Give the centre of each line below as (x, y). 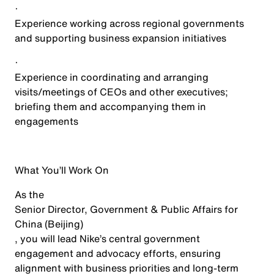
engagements (46, 121)
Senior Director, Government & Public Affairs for (126, 209)
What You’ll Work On (62, 170)
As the (29, 194)
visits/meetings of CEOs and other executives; (121, 92)
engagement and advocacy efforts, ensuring (118, 253)
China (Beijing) (49, 224)
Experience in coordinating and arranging (112, 77)
